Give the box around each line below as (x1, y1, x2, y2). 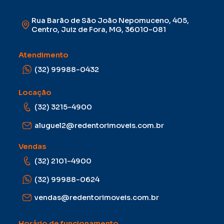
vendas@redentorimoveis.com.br (34, 193, 159, 202)
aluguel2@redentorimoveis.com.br (34, 120, 164, 130)
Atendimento (18, 50, 68, 59)
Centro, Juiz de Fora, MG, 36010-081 (31, 24, 166, 34)
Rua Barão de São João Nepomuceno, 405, (31, 15, 189, 25)
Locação (18, 88, 51, 97)
